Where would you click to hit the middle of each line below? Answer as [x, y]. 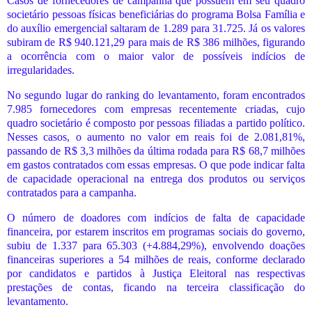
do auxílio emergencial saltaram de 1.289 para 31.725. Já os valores [156, 29]
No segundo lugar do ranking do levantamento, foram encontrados [156, 95]
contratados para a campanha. [72, 193]
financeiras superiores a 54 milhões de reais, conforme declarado [156, 259]
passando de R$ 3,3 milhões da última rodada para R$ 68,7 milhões [156, 151]
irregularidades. [41, 70]
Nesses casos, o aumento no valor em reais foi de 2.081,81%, [156, 137]
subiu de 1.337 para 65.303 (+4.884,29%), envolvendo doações [156, 245]
